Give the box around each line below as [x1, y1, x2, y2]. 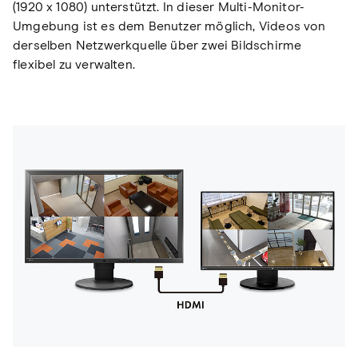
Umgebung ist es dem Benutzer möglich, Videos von [13, 19, 326, 33]
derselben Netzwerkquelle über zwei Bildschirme [13, 38, 302, 52]
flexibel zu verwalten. [13, 58, 135, 71]
